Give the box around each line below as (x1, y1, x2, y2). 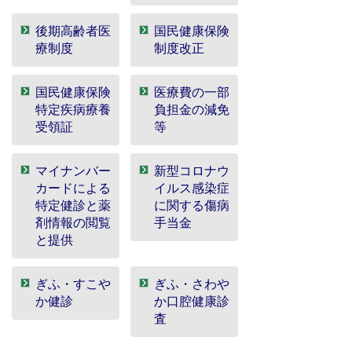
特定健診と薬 (35, 199, 111, 212)
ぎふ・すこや (35, 277, 111, 291)
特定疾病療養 (35, 103, 111, 116)
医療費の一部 (154, 86, 229, 99)
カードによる (35, 181, 111, 195)
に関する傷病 (154, 199, 229, 212)
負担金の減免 (154, 103, 229, 116)
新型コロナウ (154, 164, 229, 178)
